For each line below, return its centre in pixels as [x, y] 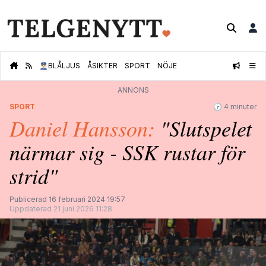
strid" [34, 176]
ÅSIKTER [102, 66]
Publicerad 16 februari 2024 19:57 [67, 199]
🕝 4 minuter [235, 107]
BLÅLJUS [64, 66]
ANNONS [133, 90]
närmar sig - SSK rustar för [127, 152]
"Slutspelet [206, 128]
